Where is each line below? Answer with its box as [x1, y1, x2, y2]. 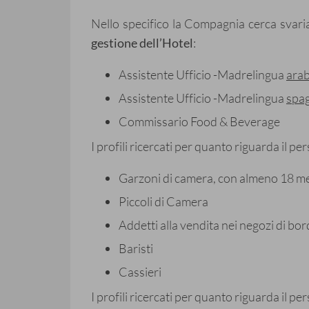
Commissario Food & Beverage [119, 114, 280, 130]
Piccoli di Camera [119, 194, 208, 210]
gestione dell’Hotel [91, 35, 193, 51]
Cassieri [119, 264, 161, 280]
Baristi [119, 241, 153, 257]
